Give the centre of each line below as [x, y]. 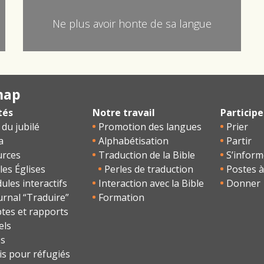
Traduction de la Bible [146, 155]
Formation [121, 197]
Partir [239, 141]
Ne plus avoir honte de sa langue [132, 23]
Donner [243, 183]
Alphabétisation [133, 141]
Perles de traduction [148, 169]
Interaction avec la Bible [151, 183]
